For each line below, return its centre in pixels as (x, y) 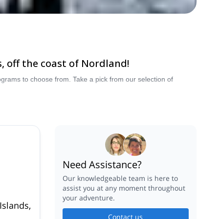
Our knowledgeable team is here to (120, 178)
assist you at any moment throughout (124, 188)
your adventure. (88, 197)
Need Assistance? (102, 165)
